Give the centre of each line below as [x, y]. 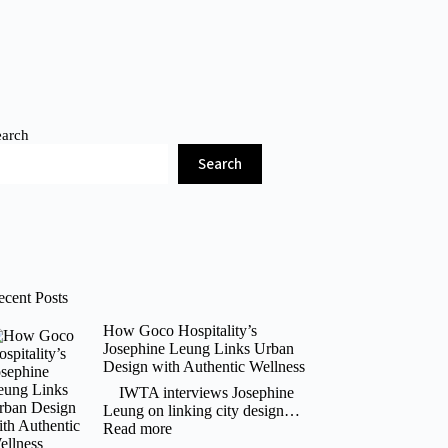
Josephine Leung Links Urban [198, 349]
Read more [137, 428]
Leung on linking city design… [201, 410]
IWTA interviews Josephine [198, 392]
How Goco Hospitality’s [179, 331]
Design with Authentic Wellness [203, 367]
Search [220, 164]
